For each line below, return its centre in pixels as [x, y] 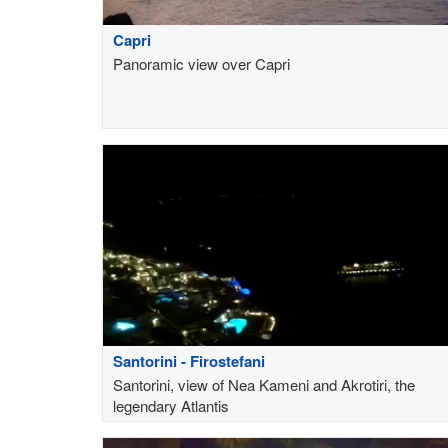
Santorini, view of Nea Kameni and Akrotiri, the [264, 385]
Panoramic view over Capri [201, 64]
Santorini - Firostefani [189, 361]
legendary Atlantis [171, 406]
